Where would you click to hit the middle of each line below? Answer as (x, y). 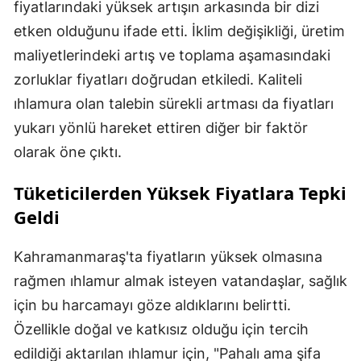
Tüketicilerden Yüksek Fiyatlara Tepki (180, 193)
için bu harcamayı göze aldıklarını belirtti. (152, 305)
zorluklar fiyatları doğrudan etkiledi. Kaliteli (158, 80)
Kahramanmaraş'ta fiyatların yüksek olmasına (168, 257)
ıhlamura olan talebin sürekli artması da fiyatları (174, 104)
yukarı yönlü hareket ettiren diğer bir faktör (161, 128)
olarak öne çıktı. (68, 152)
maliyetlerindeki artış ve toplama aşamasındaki (172, 56)
